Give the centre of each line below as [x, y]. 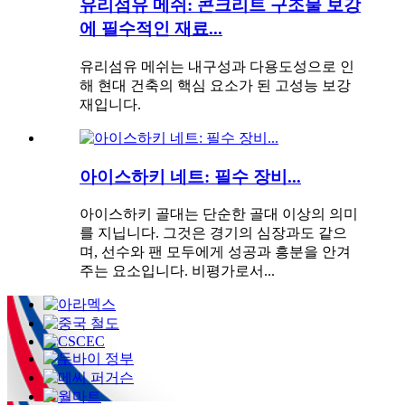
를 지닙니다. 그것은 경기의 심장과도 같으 [213, 233]
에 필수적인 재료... [151, 29]
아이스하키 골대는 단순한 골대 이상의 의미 [219, 214]
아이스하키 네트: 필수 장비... [190, 176]
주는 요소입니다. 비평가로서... [177, 271]
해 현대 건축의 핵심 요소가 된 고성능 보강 [215, 85]
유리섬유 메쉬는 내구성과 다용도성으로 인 [217, 66]
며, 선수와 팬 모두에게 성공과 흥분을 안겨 [215, 252]
